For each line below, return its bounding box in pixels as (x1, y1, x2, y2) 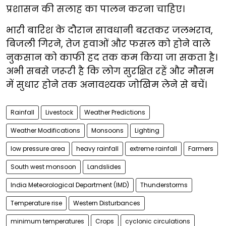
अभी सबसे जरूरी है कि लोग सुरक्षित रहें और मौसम (6, 65, 214, 78)
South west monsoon (11, 162, 76, 172)
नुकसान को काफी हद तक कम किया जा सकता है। (6, 51, 217, 64)
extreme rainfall (130, 144, 177, 153)
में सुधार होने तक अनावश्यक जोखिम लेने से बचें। (6, 78, 207, 91)
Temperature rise (11, 199, 62, 208)
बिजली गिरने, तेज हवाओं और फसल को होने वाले (6, 37, 210, 50)
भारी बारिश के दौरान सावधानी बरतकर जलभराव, (6, 24, 213, 37)
